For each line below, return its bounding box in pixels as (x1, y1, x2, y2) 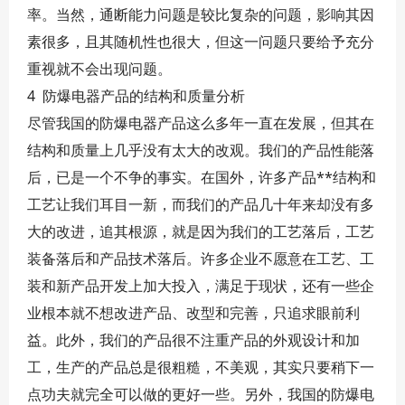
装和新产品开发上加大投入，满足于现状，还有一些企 (27, 276, 374, 296)
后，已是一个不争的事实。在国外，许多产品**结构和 (27, 167, 376, 187)
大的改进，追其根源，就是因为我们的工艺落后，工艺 (27, 221, 374, 241)
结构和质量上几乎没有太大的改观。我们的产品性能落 (27, 140, 374, 160)
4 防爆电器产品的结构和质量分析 (27, 86, 245, 106)
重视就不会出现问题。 (27, 59, 172, 79)
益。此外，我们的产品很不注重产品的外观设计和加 (27, 330, 360, 350)
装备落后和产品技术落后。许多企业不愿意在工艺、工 (27, 249, 374, 268)
